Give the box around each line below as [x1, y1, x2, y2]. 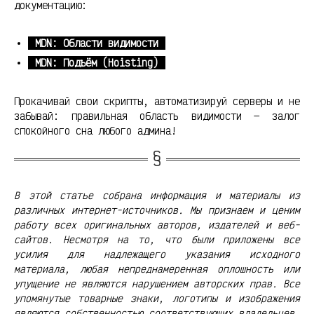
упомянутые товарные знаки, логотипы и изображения [14, 292, 300, 305]
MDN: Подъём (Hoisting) [35, 55, 158, 69]
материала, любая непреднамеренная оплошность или [14, 263, 300, 275]
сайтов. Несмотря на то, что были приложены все [14, 233, 300, 246]
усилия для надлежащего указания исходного [14, 248, 300, 261]
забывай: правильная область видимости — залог [14, 109, 300, 123]
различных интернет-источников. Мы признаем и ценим [14, 204, 300, 217]
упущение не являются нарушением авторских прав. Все [14, 278, 300, 290]
